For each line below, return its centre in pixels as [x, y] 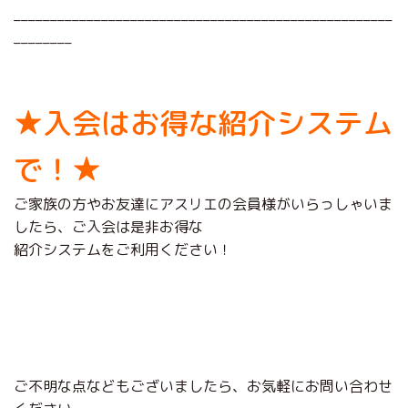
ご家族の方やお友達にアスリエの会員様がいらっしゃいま [203, 204]
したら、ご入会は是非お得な [108, 226]
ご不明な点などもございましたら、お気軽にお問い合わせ [203, 386]
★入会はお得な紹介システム [203, 122]
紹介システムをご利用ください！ [123, 249]
